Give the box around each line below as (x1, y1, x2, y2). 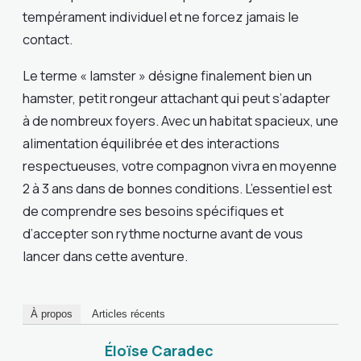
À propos (31, 308, 73, 321)
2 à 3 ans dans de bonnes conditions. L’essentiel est (23, 178, 332, 197)
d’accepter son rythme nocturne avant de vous (23, 223, 303, 243)
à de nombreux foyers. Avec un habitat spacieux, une (23, 110, 338, 130)
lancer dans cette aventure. (23, 246, 188, 265)
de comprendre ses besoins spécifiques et (23, 201, 284, 220)
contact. (23, 30, 73, 49)
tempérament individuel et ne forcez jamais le (23, 7, 299, 27)
